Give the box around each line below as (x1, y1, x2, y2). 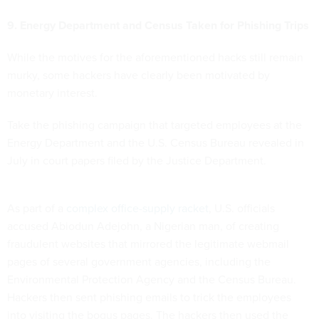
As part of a (7, 199, 66, 216)
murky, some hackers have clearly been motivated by (7, 66, 270, 83)
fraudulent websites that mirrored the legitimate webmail (7, 235, 289, 252)
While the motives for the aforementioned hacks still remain (7, 48, 303, 66)
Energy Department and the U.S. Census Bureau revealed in (7, 134, 304, 151)
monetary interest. (7, 84, 98, 101)
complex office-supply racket (66, 199, 209, 216)
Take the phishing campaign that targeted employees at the (7, 116, 302, 133)
